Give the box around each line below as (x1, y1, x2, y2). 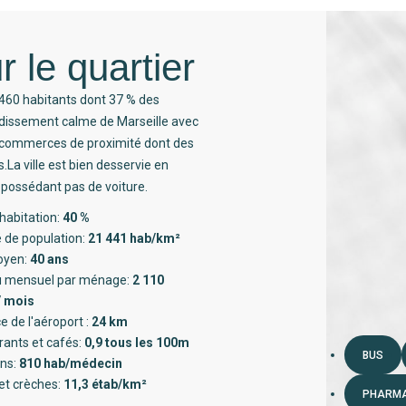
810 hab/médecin (19, 355, 123, 371)
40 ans (30, 251, 70, 266)
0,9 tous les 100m (84, 334, 190, 350)
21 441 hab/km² (88, 230, 181, 246)
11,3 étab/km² (63, 376, 148, 391)
